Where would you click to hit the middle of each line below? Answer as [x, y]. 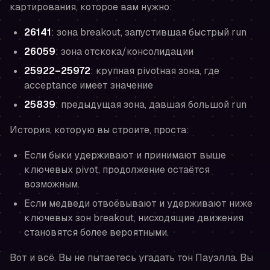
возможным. [52, 184]
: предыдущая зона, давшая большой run [151, 105]
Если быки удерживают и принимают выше [125, 155]
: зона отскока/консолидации [124, 52]
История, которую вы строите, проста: [99, 130]
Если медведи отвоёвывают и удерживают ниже [138, 204]
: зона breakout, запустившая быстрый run [149, 33]
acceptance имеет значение [89, 86]
